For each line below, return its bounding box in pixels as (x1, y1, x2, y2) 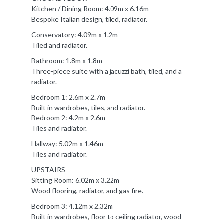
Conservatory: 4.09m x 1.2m (31, 30, 118, 39)
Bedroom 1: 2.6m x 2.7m (31, 92, 105, 101)
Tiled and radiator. (31, 40, 87, 49)
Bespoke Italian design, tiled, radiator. (31, 14, 147, 23)
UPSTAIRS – (31, 165, 71, 174)
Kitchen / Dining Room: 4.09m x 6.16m (31, 4, 149, 13)
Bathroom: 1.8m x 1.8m (31, 56, 102, 65)
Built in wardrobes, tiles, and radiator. (31, 103, 145, 111)
